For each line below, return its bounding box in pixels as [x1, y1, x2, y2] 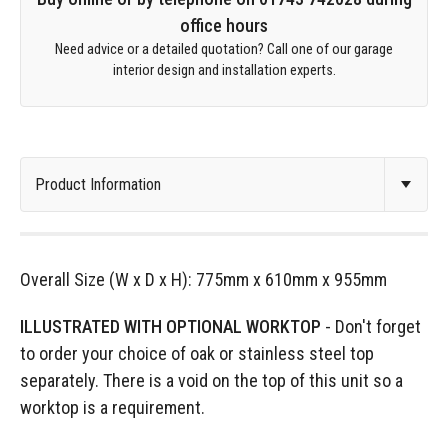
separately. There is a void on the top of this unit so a [20, 370, 403, 392]
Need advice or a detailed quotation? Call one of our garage [55, 41, 393, 59]
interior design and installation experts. [112, 62, 336, 80]
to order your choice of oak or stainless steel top [20, 343, 374, 365]
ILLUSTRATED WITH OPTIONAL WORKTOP [20, 316, 321, 338]
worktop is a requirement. [20, 397, 205, 419]
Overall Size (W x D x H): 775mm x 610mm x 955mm [20, 269, 387, 291]
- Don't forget [321, 316, 421, 338]
